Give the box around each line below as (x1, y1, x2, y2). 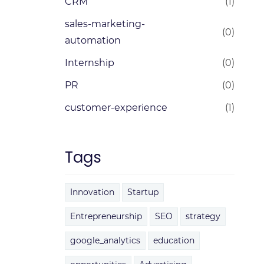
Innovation (70, 187, 114, 197)
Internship (64, 57, 114, 68)
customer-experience (64, 102, 167, 113)
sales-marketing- (64, 18, 145, 29)
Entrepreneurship (70, 211, 142, 222)
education (153, 235, 194, 246)
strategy (185, 211, 220, 222)
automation (64, 35, 121, 46)
